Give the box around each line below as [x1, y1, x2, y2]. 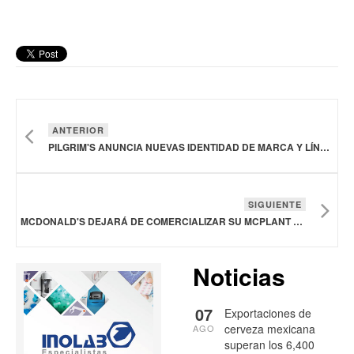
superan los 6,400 [224, 336, 314, 352]
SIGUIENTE [248, 198, 302, 210]
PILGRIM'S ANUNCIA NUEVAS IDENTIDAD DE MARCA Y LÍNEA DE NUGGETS [320, 139, 330, 154]
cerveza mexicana [224, 320, 315, 337]
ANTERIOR [52, 123, 104, 136]
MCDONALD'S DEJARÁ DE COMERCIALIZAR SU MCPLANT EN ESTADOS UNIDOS [293, 213, 303, 228]
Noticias [193, 258, 285, 293]
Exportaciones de [224, 304, 311, 321]
